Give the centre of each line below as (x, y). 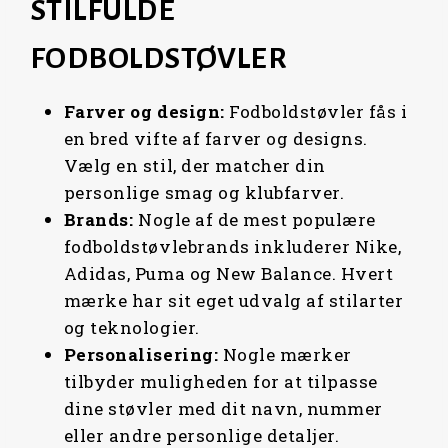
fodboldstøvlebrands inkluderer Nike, (232, 246)
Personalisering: (141, 354)
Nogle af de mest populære (254, 219)
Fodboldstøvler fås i (316, 111)
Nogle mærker (285, 354)
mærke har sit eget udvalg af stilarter (233, 300)
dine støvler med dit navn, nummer (223, 408)
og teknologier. (131, 327)
